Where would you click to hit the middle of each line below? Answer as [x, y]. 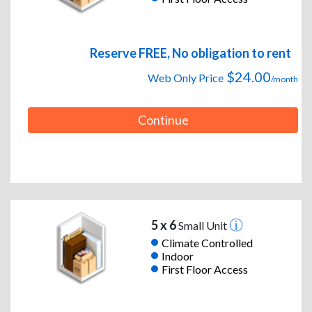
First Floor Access [204, 269]
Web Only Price [186, 78]
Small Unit [202, 226]
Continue [163, 120]
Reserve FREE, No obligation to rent [190, 53]
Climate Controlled [207, 242]
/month [284, 79]
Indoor [177, 256]
